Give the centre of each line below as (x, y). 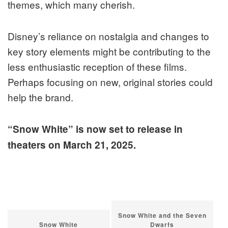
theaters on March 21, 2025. (72, 145)
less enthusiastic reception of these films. (97, 67)
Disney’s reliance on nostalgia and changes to (108, 36)
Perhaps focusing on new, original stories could (110, 82)
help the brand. (40, 97)
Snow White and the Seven (162, 216)
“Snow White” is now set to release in (95, 129)
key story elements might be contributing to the (109, 51)
